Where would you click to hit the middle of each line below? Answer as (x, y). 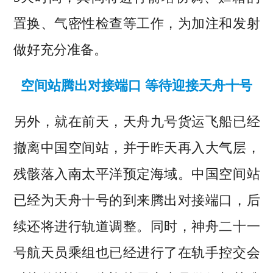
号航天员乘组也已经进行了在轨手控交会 (136, 253)
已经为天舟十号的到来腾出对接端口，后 (136, 200)
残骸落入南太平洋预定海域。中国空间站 (136, 174)
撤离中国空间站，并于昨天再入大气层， (136, 148)
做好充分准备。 (60, 50)
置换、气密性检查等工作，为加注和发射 (136, 24)
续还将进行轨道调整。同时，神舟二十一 (136, 227)
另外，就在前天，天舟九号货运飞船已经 (136, 122)
